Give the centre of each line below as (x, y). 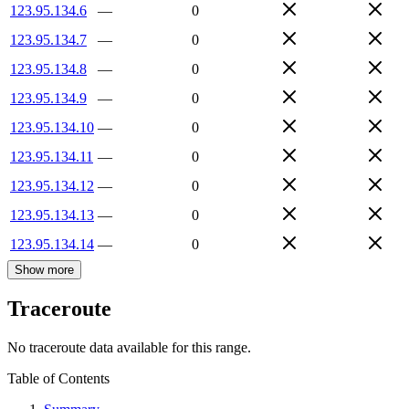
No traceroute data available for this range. (129, 348)
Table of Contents (58, 379)
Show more (44, 269)
